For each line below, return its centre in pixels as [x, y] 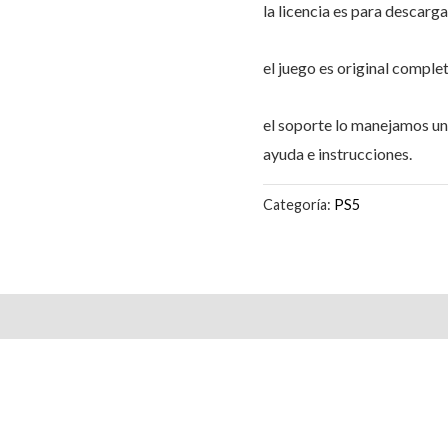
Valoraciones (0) [78, 316]
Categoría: [299, 205]
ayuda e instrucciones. [338, 154]
